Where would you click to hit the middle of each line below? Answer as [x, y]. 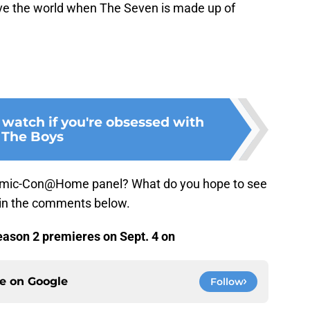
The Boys [33, 137]
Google [48, 282]
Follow [227, 282]
